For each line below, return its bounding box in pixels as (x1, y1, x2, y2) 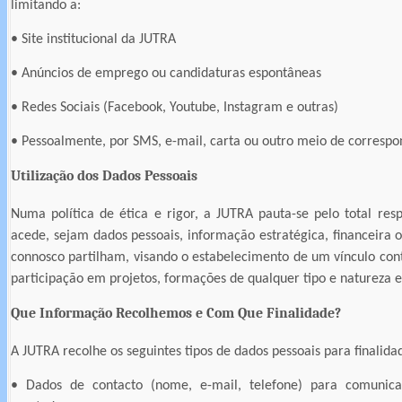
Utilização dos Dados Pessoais (11, 168, 197, 185)
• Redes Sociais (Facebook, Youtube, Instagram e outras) (11, 100, 338, 116)
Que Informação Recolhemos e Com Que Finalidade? (11, 305, 341, 322)
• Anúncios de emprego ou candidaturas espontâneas (11, 66, 321, 82)
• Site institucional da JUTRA (11, 32, 176, 48)
